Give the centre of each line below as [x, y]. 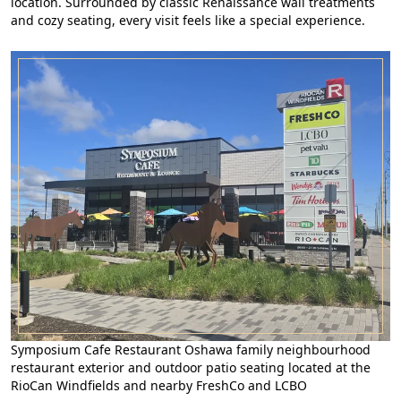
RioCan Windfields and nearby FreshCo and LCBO [159, 386]
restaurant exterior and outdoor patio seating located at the [191, 368]
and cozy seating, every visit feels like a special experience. [188, 21]
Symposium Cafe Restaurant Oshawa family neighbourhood [191, 350]
